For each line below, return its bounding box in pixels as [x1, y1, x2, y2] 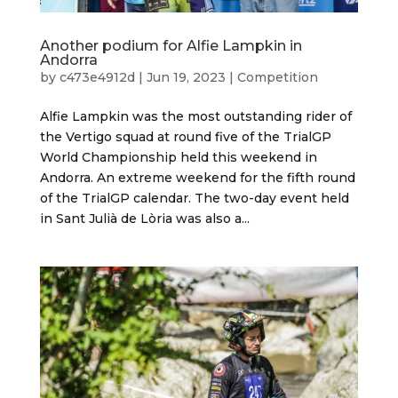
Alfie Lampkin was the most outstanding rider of [39, 107, 352, 124]
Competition [236, 68, 318, 85]
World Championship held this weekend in [39, 148, 317, 165]
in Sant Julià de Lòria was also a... [39, 210, 250, 227]
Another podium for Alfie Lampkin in [39, 36, 302, 54]
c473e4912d [59, 68, 135, 85]
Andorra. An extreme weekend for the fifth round [39, 169, 355, 186]
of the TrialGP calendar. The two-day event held [39, 189, 349, 206]
